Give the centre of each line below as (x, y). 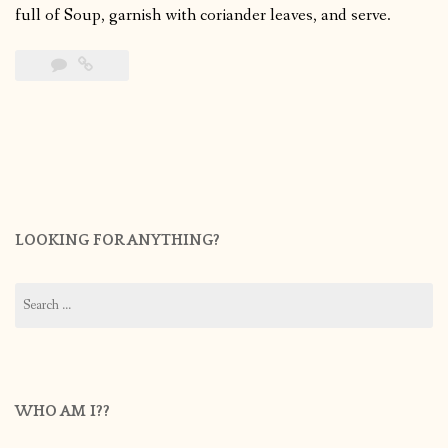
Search (32, 291)
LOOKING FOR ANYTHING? (117, 239)
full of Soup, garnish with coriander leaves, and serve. (203, 16)
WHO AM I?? (62, 410)
